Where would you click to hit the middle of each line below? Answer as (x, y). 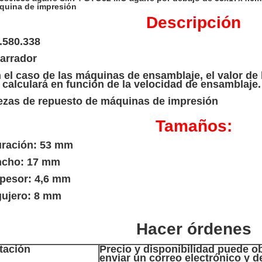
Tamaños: (194, 126)
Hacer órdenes (194, 229)
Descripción (194, 23)
